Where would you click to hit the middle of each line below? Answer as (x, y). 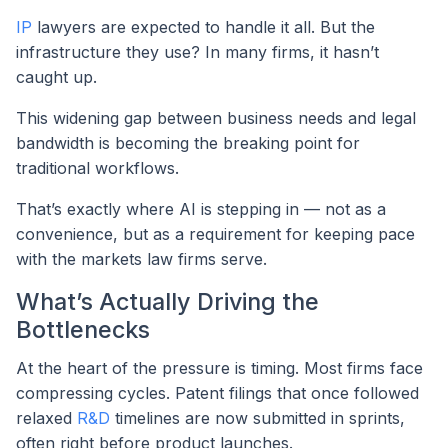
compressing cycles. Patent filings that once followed (217, 393)
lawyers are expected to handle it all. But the (203, 27)
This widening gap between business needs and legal (216, 118)
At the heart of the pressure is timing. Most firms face (219, 368)
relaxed (46, 418)
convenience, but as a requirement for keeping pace (215, 234)
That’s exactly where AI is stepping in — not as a (201, 209)
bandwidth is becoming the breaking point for (188, 143)
